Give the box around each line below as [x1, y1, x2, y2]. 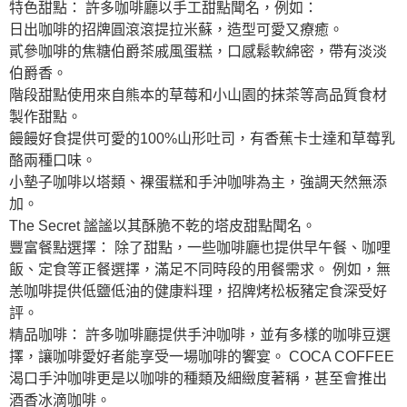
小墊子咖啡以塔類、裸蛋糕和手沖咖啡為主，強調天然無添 [9, 174, 387, 190]
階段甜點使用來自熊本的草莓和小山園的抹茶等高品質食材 [9, 86, 387, 103]
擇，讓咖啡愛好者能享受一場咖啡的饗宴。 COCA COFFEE [9, 348, 394, 364]
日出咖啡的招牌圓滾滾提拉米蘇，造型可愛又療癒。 [9, 21, 343, 37]
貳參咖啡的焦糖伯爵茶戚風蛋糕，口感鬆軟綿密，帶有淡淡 [9, 43, 387, 59]
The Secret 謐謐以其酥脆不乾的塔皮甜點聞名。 [9, 217, 316, 233]
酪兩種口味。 [9, 152, 96, 168]
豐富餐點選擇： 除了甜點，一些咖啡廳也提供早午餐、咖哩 [9, 239, 391, 255]
